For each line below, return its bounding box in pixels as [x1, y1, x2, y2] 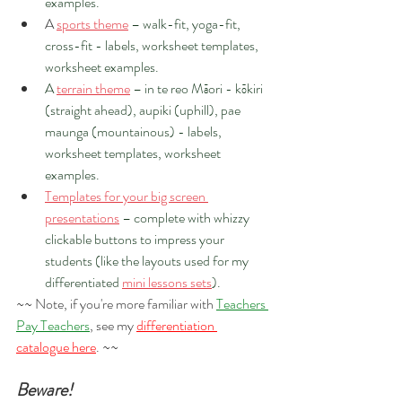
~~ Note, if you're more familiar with [16, 293, 216, 314]
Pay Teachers [16, 314, 90, 336]
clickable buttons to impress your [45, 228, 227, 249]
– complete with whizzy [119, 206, 252, 228]
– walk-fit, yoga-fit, [128, 13, 243, 34]
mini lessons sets [122, 271, 212, 293]
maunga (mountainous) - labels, [45, 120, 224, 142]
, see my [90, 314, 136, 336]
